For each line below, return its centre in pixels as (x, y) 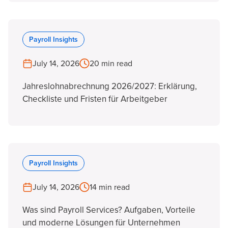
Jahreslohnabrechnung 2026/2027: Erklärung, (110, 86)
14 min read (110, 187)
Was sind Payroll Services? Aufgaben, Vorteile (109, 210)
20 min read (111, 64)
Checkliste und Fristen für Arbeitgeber (95, 99)
